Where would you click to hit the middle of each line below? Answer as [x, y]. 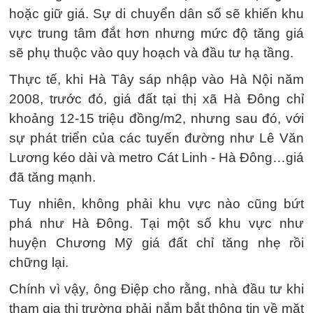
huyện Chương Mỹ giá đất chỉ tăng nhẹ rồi [156, 243]
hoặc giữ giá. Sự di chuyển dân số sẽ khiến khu [156, 14]
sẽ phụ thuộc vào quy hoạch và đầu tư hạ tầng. [151, 53]
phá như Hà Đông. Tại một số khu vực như [156, 223]
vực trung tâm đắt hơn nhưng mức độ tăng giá [156, 33]
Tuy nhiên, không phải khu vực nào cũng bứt [156, 204]
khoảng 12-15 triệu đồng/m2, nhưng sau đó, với [156, 118]
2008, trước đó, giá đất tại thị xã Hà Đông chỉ [156, 99]
